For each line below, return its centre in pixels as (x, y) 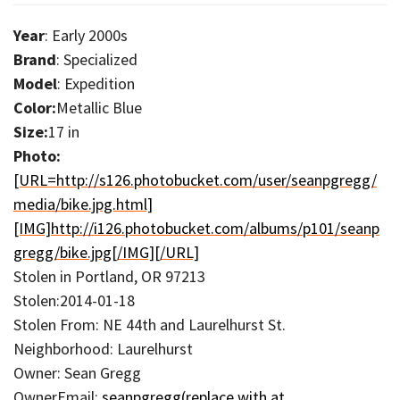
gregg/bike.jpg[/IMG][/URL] (106, 252)
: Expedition (96, 83)
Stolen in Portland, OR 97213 (109, 276)
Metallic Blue (99, 107)
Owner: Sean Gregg (77, 372)
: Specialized (97, 59)
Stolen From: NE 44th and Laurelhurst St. (150, 324)
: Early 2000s (86, 35)
